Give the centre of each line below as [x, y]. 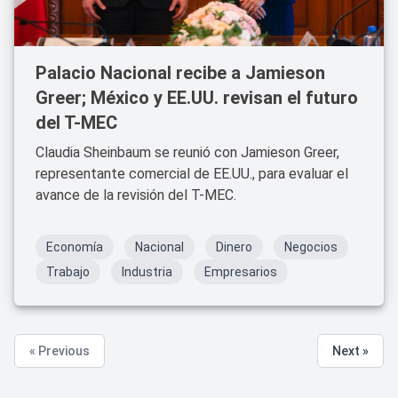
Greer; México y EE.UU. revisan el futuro [197, 98]
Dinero [234, 247]
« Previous [60, 351]
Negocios [311, 247]
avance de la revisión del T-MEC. [136, 195]
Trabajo [68, 272]
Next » [350, 351]
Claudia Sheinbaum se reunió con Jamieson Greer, [187, 152]
